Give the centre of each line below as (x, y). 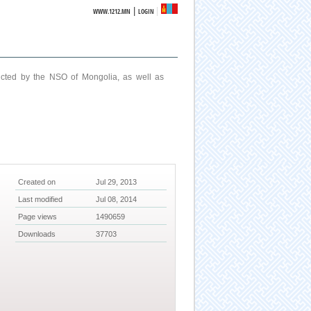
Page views (38, 217)
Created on (37, 182)
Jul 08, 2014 (117, 200)
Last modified (41, 200)
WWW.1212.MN (112, 11)
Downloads (37, 234)
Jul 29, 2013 (117, 182)
